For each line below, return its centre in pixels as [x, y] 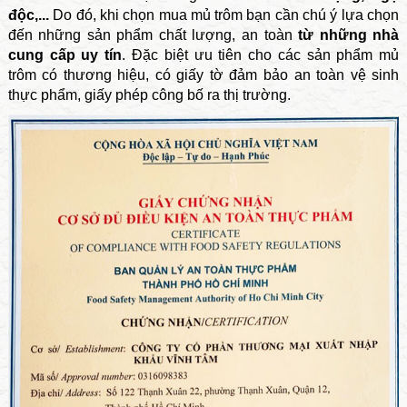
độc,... [28, 15]
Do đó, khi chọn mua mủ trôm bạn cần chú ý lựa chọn [224, 15]
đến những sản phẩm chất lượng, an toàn [153, 35]
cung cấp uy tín [65, 55]
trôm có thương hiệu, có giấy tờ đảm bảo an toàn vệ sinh [203, 75]
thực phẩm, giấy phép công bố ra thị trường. [149, 95]
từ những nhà [349, 35]
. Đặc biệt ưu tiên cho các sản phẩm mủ [261, 55]
